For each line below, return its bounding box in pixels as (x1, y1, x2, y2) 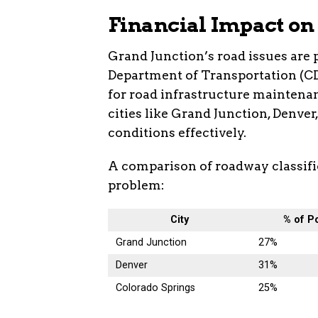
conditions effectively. (108, 124, 246, 140)
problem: (108, 177, 165, 192)
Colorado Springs (116, 281, 196, 294)
